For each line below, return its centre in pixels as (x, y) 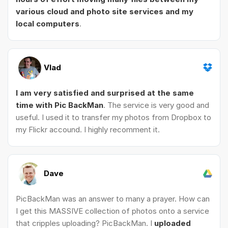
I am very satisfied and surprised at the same (105, 93)
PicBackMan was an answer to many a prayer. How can (113, 199)
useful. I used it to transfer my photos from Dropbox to (113, 118)
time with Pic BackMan (60, 105)
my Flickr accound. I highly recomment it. (88, 130)
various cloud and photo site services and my (105, 12)
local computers (48, 24)
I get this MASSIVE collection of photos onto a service (112, 211)
